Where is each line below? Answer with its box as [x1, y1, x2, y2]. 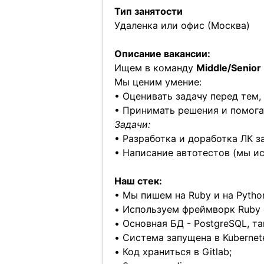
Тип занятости [114, 5, 183, 17]
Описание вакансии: [114, 48, 210, 60]
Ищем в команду [114, 62, 196, 74]
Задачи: [114, 118, 150, 130]
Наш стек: [114, 175, 162, 187]
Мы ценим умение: [114, 76, 202, 88]
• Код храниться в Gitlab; [114, 246, 232, 258]
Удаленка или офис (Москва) [114, 19, 250, 31]
